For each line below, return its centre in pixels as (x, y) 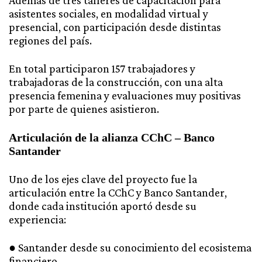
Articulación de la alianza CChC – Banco (112, 137)
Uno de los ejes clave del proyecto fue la (103, 179)
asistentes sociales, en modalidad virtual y (108, 14)
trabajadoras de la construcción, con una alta (116, 82)
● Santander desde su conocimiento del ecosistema (130, 247)
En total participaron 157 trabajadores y (102, 69)
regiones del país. (50, 41)
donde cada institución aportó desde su (103, 206)
